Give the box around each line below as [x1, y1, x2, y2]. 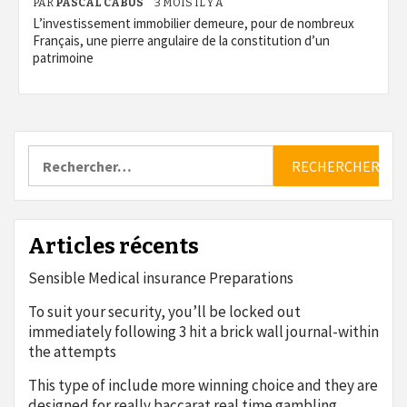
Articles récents [28, 233, 199, 259]
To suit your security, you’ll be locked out [28, 302, 301, 322]
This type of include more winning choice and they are [28, 375, 378, 395]
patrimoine [33, 49, 94, 66]
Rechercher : [27, 144, 109, 163]
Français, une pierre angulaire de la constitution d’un [33, 32, 330, 49]
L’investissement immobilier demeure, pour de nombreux [33, 15, 354, 32]
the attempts [28, 342, 116, 362]
